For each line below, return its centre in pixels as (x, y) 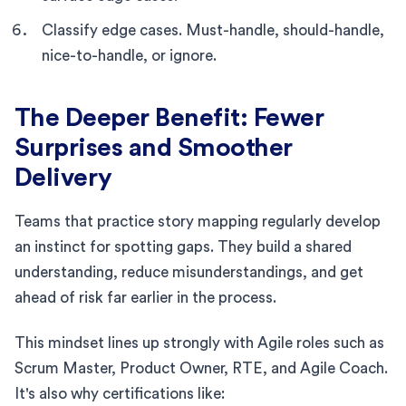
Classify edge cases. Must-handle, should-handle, (213, 30)
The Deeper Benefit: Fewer (169, 117)
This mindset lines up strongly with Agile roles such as (199, 343)
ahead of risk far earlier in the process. (145, 297)
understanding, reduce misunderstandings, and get (189, 272)
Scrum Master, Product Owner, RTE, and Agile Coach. (201, 368)
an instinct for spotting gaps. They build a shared (183, 246)
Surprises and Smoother (154, 147)
